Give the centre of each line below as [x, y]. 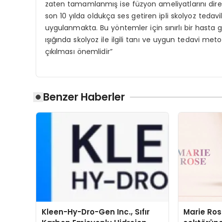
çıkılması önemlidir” [79, 52]
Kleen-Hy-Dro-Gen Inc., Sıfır [95, 212]
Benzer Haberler [84, 97]
